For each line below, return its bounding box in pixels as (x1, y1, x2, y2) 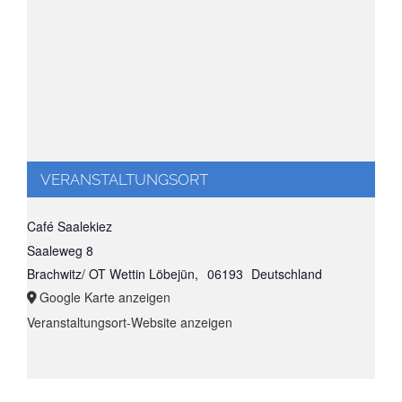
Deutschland (251, 264, 323, 283)
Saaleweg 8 (27, 240, 93, 259)
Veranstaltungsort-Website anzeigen (27, 312, 232, 331)
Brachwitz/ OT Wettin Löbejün (27, 264, 195, 283)
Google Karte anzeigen (39, 287, 170, 306)
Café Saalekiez (27, 216, 112, 235)
